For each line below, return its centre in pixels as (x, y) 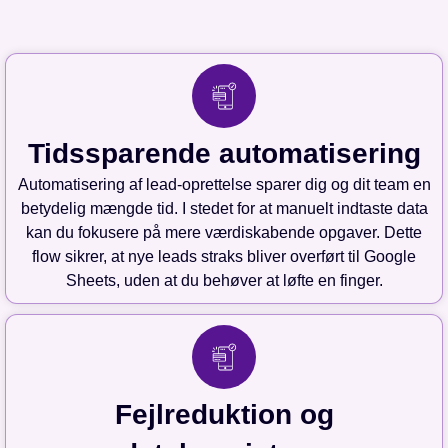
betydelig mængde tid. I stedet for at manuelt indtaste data (224, 209)
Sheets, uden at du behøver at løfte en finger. (224, 281)
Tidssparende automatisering (224, 154)
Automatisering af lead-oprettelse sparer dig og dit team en (224, 185)
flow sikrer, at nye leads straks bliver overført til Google (224, 257)
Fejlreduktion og (224, 415)
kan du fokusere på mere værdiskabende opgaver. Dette (224, 233)
